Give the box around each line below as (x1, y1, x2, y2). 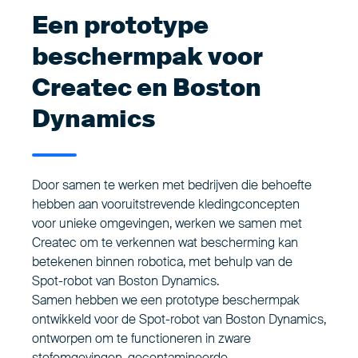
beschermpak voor (32, 41, 263, 72)
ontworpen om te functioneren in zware (32, 330, 251, 347)
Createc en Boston (32, 72, 261, 103)
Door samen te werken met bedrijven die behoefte (32, 177, 312, 193)
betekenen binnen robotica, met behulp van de (32, 253, 292, 270)
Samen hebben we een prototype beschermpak (32, 292, 300, 308)
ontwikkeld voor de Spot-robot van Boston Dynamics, (32, 311, 326, 328)
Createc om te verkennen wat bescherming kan (32, 234, 298, 251)
